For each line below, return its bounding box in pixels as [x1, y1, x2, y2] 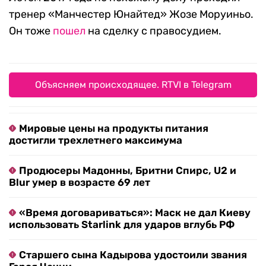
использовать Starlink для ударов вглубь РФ [9, 218, 235, 230]
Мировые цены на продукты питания [19, 122, 208, 134]
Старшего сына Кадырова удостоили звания [19, 248, 247, 261]
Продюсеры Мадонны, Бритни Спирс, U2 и [19, 164, 236, 176]
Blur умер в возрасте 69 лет [9, 176, 150, 188]
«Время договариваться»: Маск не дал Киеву [19, 206, 251, 218]
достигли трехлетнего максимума [9, 134, 182, 146]
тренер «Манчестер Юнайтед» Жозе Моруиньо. [9, 7, 254, 21]
